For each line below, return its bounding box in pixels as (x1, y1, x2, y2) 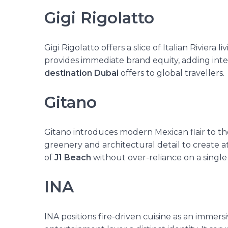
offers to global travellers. (121, 68, 224, 78)
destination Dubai (44, 68, 121, 78)
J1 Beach (54, 152, 91, 162)
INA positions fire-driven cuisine (44, 211, 173, 221)
